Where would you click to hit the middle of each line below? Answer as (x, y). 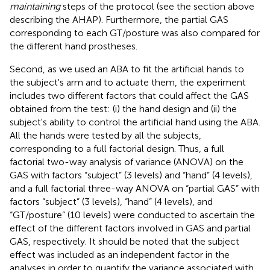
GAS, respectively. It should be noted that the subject (124, 241)
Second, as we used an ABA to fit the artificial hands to (127, 69)
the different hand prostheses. (74, 46)
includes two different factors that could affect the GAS (129, 95)
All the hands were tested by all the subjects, (105, 135)
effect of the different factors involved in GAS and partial (130, 228)
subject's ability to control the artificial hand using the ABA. (135, 122)
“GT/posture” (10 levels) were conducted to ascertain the (132, 215)
